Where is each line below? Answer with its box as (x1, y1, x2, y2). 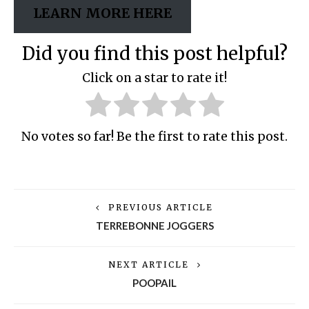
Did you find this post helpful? (21, 42, 288, 66)
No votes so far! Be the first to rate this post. (21, 129, 288, 145)
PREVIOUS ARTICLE (108, 202, 213, 213)
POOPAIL (132, 277, 177, 290)
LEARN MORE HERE (33, 5, 172, 22)
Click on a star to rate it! (82, 70, 227, 86)
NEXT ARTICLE (108, 259, 189, 270)
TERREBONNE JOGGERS (95, 219, 214, 232)
